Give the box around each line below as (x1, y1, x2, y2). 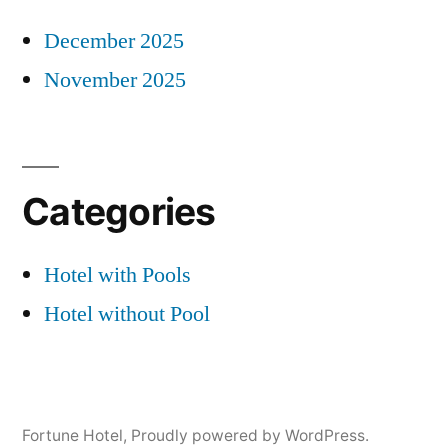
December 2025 (44, 26, 184, 55)
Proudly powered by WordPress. (131, 425, 369, 445)
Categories (22, 188, 216, 234)
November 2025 (44, 65, 186, 94)
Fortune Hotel (22, 425, 123, 445)
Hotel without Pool (44, 299, 210, 328)
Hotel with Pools (44, 260, 191, 289)
